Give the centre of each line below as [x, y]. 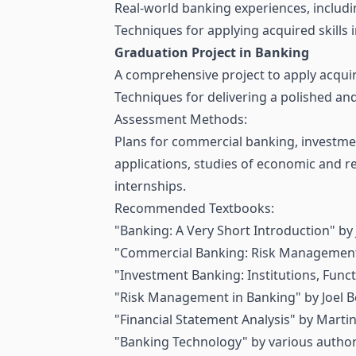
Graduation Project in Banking [212, 53]
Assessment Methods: [181, 120]
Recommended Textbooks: [194, 209]
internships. [150, 186]
